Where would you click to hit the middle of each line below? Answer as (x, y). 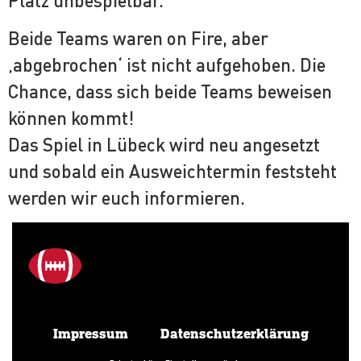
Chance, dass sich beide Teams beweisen (170, 92)
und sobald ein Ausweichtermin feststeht (172, 172)
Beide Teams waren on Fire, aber (138, 39)
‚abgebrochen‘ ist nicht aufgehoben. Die (167, 65)
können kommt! (71, 118)
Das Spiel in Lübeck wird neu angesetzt (164, 145)
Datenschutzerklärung (234, 334)
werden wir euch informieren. (127, 198)
